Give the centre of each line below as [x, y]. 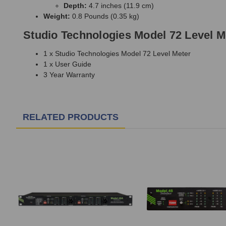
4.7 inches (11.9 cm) [120, 6]
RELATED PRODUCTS [71, 117]
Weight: [57, 16]
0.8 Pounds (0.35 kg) [105, 16]
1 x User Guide [67, 64]
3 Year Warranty [69, 75]
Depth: [75, 6]
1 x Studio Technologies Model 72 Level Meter [117, 54]
